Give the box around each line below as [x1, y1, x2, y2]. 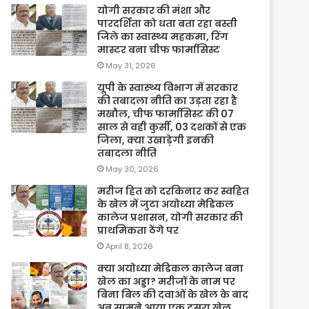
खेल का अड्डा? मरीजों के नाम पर [97, 274, 236, 288]
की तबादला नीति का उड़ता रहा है [97, 93, 238, 108]
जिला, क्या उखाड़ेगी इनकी [97, 132, 215, 147]
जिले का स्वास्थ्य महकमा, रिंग [97, 29, 229, 43]
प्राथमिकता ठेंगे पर [97, 223, 179, 237]
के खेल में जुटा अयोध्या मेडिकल [97, 197, 235, 211]
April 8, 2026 [106, 240, 154, 252]
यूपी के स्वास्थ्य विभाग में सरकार [97, 80, 239, 94]
